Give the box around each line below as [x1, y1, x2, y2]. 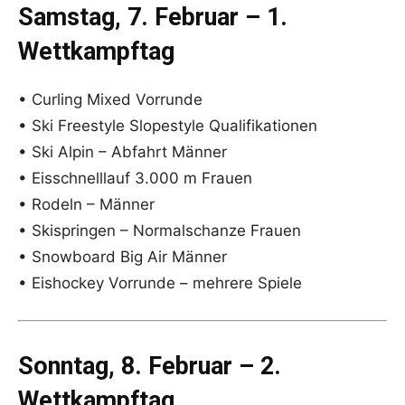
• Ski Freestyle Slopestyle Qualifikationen [18, 117, 317, 136]
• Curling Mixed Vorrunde [18, 90, 202, 109]
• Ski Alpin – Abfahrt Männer [18, 143, 227, 162]
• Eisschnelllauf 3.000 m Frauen [18, 169, 252, 188]
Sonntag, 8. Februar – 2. [18, 352, 281, 381]
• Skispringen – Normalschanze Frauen [18, 221, 301, 240]
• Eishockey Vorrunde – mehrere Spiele [18, 274, 302, 293]
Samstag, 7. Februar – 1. [18, 3, 287, 33]
